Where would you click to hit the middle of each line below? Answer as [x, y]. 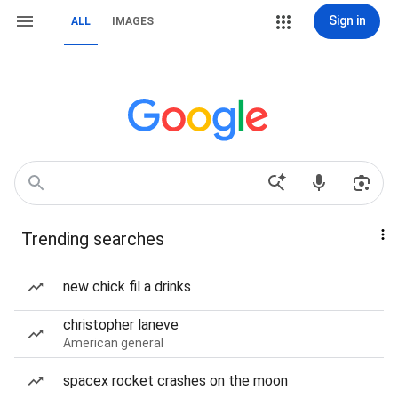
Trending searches [93, 239]
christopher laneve [121, 325]
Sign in [347, 20]
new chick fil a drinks [127, 287]
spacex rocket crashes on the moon [175, 381]
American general [113, 343]
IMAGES [133, 21]
